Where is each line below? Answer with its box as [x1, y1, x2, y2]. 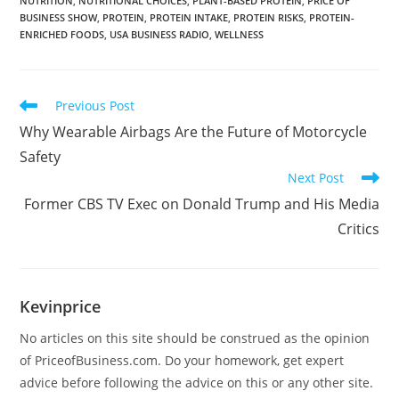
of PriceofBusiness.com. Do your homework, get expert [20, 351, 345, 369]
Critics [337, 218, 379, 239]
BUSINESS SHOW [20, 10, 98, 24]
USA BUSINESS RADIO [110, 27, 210, 41]
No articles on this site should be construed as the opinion [20, 329, 370, 346]
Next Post [287, 168, 344, 186]
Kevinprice [20, 295, 102, 317]
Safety [20, 146, 61, 167]
